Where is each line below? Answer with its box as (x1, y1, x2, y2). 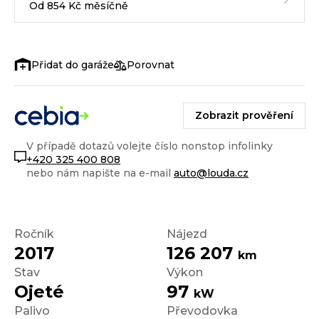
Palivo (14, 303, 50, 318)
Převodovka (167, 303, 238, 318)
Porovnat (127, 58, 174, 72)
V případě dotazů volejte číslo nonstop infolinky (26, 139, 273, 152)
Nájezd (167, 226, 207, 241)
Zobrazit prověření (195, 108, 293, 122)
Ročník (14, 226, 54, 241)
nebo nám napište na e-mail (26, 166, 174, 179)
